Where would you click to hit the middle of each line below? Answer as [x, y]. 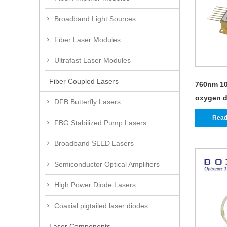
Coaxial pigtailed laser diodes [101, 205]
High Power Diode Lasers [95, 185]
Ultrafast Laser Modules [92, 60]
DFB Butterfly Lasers [87, 102]
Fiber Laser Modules [87, 39]
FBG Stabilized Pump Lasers [100, 122]
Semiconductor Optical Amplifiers [107, 164]
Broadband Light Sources [95, 18]
